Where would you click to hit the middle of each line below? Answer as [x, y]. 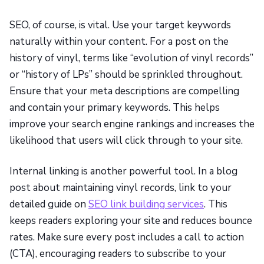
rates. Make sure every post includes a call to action [127, 237]
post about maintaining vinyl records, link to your [121, 188]
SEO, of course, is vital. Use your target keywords [120, 25]
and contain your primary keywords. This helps [115, 108]
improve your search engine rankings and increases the [132, 124]
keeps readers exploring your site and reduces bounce [131, 221]
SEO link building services [146, 204]
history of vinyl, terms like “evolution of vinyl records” [131, 58]
